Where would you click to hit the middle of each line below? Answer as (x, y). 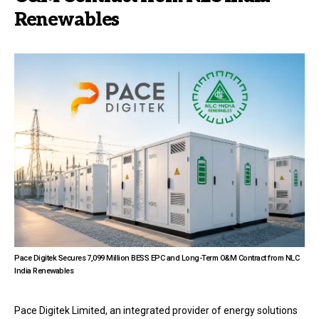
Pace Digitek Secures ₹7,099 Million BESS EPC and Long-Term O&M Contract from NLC (157, 258)
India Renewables (44, 271)
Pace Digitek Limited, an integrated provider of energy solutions (156, 310)
